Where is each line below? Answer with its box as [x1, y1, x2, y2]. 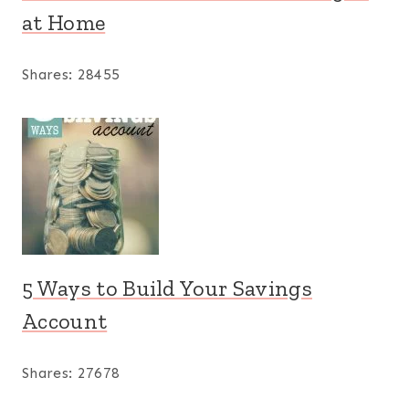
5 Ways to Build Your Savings [22, 275, 312, 302]
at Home [22, 9, 106, 37]
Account [22, 308, 108, 335]
